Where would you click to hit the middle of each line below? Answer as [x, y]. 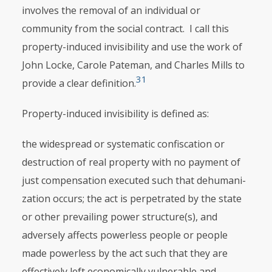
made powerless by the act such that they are [124, 253]
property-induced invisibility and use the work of [132, 47]
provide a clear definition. [79, 83]
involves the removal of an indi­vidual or [111, 10]
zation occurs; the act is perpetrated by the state [131, 199]
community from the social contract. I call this [125, 29]
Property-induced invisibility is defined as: [115, 114]
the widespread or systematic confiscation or [123, 144]
